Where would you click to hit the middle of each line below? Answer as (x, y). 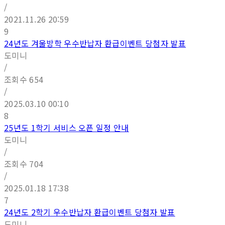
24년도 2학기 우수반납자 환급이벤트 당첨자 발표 (90, 212)
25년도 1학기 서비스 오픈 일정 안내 (67, 128)
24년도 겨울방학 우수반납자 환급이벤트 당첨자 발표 (95, 43)
